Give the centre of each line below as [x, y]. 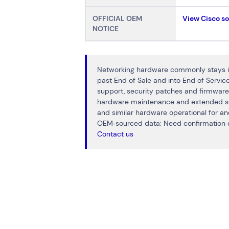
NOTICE [106, 29]
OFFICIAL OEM [118, 19]
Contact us [115, 134]
